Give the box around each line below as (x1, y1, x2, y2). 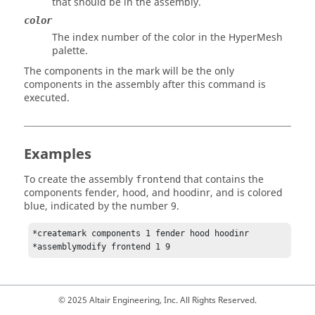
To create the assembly (24, 172, 136, 187)
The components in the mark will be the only (24, 64, 234, 79)
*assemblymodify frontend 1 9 (32, 242, 176, 252)
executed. (24, 91, 70, 105)
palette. (52, 44, 88, 58)
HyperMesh (229, 30, 283, 45)
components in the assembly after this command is (24, 77, 266, 92)
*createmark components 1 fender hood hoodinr (32, 229, 250, 239)
